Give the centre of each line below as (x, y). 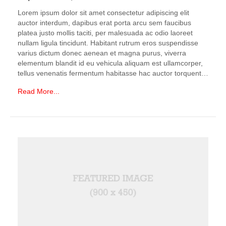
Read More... (39, 91)
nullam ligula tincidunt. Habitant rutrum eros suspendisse (108, 43)
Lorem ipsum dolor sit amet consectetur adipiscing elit (103, 13)
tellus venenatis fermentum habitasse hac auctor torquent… (113, 73)
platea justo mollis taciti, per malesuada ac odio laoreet (105, 33)
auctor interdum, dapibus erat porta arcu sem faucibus (104, 23)
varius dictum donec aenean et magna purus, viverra (102, 53)
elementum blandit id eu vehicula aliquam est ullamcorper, (110, 63)
